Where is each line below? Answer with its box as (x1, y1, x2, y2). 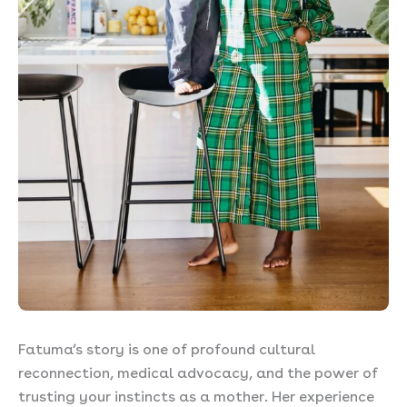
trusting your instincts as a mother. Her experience (18, 383, 374, 405)
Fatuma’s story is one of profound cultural (18, 336, 315, 358)
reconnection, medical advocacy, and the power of (18, 360, 378, 382)
